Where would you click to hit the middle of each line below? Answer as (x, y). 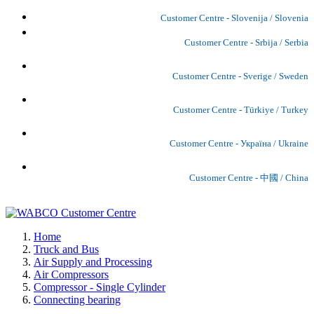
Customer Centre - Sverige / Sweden (240, 76)
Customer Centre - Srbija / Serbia (246, 42)
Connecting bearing (77, 299)
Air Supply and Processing (93, 261)
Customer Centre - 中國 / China (249, 177)
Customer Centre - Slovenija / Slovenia (234, 18)
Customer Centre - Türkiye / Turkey (241, 109)
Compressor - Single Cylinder (100, 287)
